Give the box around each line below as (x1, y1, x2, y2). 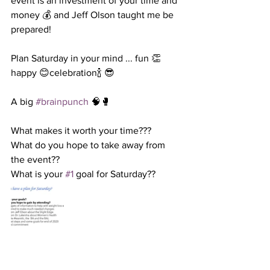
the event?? (11, 154, 62, 165)
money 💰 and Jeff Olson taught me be (11, 10, 176, 20)
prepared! (11, 24, 54, 35)
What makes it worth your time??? (11, 125, 154, 136)
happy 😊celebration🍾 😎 (11, 67, 117, 78)
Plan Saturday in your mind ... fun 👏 (11, 53, 161, 64)
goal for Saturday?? (74, 169, 158, 180)
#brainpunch (36, 96, 89, 107)
